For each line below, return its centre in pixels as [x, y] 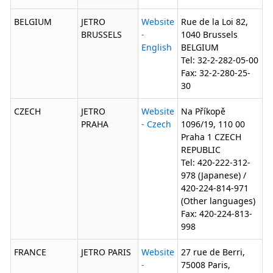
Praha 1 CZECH [211, 137]
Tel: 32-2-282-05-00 [219, 60]
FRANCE [30, 252]
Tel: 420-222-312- [215, 163]
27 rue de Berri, [213, 252]
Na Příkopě [203, 112]
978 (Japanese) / [213, 175]
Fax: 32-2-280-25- [215, 73]
